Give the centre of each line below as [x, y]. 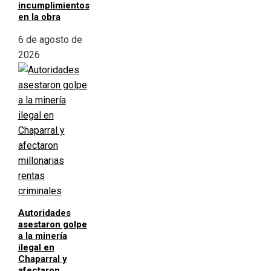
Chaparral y [42, 259]
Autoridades [44, 213]
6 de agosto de [50, 40]
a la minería [42, 236]
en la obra [39, 17]
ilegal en [36, 248]
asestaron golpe [52, 225]
